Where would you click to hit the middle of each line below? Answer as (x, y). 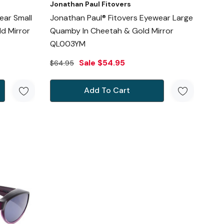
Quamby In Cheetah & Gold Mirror (111, 31)
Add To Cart (107, 90)
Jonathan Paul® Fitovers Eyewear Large (121, 18)
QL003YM (67, 44)
